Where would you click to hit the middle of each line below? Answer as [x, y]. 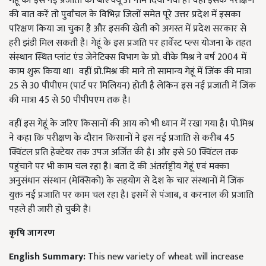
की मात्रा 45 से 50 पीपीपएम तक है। [70, 100]
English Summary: [48, 257]
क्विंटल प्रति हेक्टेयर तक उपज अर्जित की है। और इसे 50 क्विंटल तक [123, 152]
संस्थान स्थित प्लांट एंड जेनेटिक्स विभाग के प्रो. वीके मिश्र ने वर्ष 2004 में [128, 57]
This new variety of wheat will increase [166, 257]
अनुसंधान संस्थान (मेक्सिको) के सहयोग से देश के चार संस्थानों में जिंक [126, 181]
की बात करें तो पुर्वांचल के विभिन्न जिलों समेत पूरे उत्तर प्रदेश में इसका [125, 15]
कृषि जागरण [32, 233]
